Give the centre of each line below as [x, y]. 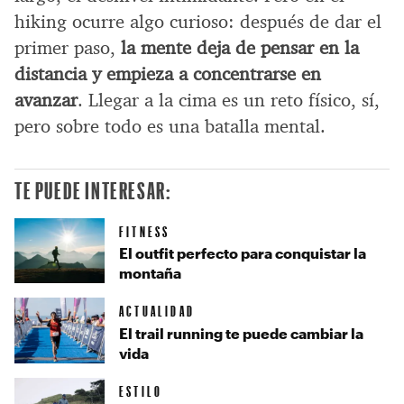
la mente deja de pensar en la [240, 47]
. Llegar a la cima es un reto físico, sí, [229, 100]
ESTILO [141, 390]
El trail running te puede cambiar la [241, 334]
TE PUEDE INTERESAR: [93, 190]
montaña [150, 273]
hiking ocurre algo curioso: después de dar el [198, 21]
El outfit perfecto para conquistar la [243, 253]
